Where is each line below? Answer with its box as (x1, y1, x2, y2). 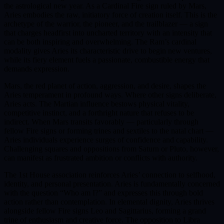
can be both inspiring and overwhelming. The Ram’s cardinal (4, 37, 196, 46)
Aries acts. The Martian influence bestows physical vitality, (4, 99, 189, 108)
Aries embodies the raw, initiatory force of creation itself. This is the (4, 10, 217, 19)
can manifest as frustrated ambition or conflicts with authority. (4, 153, 197, 162)
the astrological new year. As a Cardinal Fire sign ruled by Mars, (4, 1, 206, 10)
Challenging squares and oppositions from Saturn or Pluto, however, (4, 144, 219, 153)
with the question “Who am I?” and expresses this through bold (4, 188, 203, 197)
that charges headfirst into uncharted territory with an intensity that (4, 28, 212, 37)
